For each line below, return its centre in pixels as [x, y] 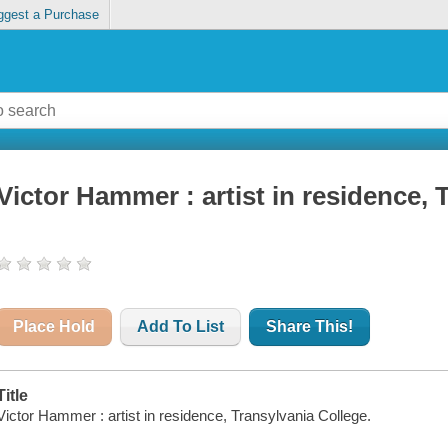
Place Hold [54, 327]
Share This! [310, 327]
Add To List [181, 327]
